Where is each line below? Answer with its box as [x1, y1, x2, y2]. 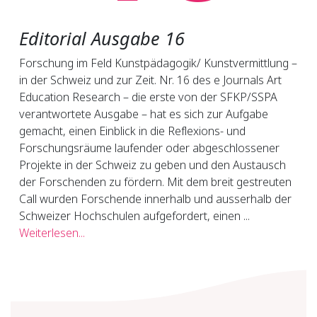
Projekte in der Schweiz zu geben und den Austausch [19, 156, 286, 173]
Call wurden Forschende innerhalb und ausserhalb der [19, 190, 292, 207]
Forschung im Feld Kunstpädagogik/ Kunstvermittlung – [19, 54, 297, 71]
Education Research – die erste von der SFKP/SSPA [19, 88, 277, 105]
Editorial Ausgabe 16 [19, 25, 185, 50]
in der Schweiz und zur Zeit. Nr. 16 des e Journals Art [19, 71, 282, 88]
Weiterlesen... [19, 224, 85, 241]
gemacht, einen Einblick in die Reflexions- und [19, 122, 246, 139]
